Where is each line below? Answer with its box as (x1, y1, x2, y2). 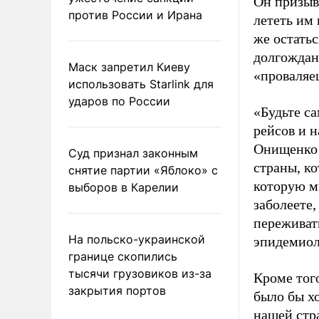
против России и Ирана (68, 7, 202, 22)
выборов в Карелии (68, 179, 179, 194)
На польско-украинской (68, 231, 205, 246)
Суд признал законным (68, 145, 198, 160)
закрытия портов (68, 283, 166, 298)
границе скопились (68, 249, 177, 263)
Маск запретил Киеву (68, 59, 190, 74)
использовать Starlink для (68, 76, 214, 91)
